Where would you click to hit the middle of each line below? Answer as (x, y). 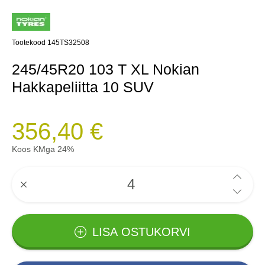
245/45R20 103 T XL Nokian (106, 69)
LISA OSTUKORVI (141, 232)
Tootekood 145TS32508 (51, 43)
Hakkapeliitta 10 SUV (83, 87)
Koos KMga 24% (43, 149)
